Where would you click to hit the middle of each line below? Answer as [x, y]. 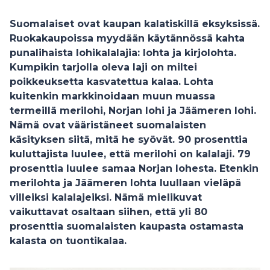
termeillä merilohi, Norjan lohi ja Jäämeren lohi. [133, 111]
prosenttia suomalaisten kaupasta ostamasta [127, 226]
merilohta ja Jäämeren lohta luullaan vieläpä [125, 183]
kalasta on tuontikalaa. [68, 241]
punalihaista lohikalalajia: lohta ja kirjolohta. [123, 53]
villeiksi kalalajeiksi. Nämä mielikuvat [106, 197]
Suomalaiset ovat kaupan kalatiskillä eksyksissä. [135, 24]
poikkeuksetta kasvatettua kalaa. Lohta [111, 82]
